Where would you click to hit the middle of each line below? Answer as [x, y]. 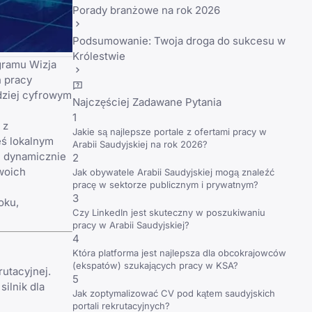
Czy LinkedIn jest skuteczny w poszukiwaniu [169, 212]
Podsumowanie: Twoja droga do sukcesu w [179, 41]
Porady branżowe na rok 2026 [146, 10]
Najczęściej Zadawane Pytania [147, 102]
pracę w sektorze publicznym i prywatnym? [165, 185]
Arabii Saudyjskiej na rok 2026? [140, 144]
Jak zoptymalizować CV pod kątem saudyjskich [174, 293]
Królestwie [99, 56]
